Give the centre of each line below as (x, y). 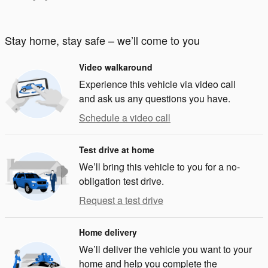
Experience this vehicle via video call (157, 84)
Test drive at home (117, 150)
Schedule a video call (125, 118)
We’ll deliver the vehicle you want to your (165, 249)
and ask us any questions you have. (155, 99)
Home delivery (108, 232)
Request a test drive (121, 200)
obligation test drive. (121, 181)
